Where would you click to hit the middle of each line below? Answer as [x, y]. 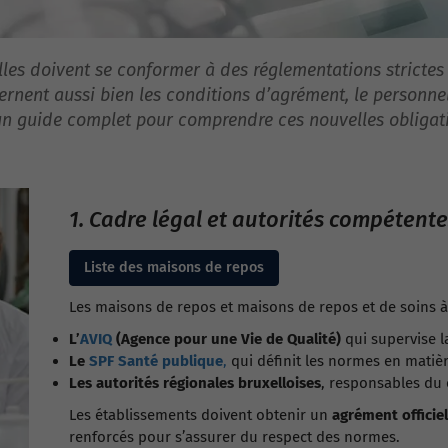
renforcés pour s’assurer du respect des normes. [234, 437]
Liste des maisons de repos [174, 267]
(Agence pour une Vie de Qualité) [226, 339]
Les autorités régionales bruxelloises [195, 383]
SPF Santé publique [156, 361]
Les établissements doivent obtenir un [200, 415]
